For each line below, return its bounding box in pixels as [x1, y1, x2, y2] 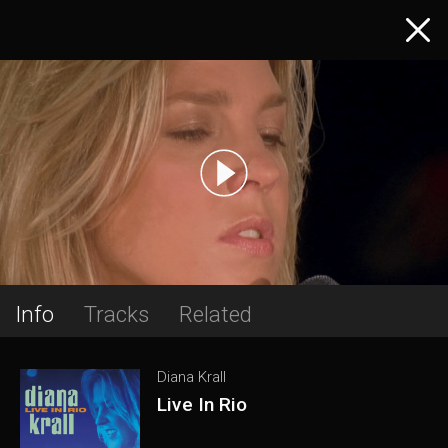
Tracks [84, 301, 149, 327]
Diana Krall [157, 368, 227, 386]
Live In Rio [157, 393, 248, 416]
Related [179, 301, 252, 327]
